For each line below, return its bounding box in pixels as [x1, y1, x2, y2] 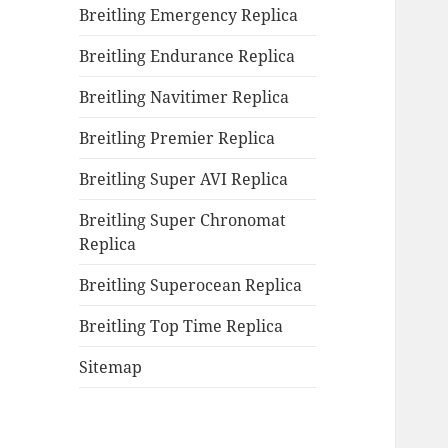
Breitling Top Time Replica [79, 315, 284, 338]
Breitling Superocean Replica [79, 274, 303, 297]
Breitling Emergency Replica [79, 4, 299, 27]
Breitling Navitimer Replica [79, 86, 290, 109]
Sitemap [79, 356, 143, 379]
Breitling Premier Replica [79, 127, 276, 150]
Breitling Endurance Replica [79, 45, 296, 68]
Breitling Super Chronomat [79, 209, 287, 232]
